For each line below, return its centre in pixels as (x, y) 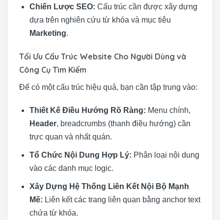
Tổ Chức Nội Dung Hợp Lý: (80, 155)
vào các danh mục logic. (71, 168)
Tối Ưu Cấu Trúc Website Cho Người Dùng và (103, 56)
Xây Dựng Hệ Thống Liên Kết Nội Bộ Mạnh (109, 186)
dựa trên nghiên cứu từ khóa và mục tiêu (100, 20)
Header (43, 124)
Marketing (48, 33)
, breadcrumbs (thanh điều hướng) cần (123, 124)
